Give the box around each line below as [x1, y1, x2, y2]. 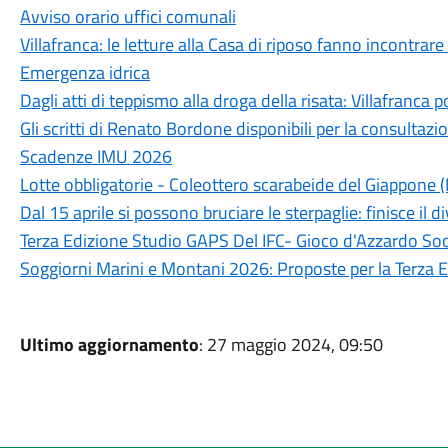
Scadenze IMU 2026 [19, 143, 172, 170]
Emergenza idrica [19, 59, 150, 86]
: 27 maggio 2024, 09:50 [198, 331, 383, 358]
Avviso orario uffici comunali [19, 3, 236, 30]
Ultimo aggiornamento [19, 331, 199, 358]
